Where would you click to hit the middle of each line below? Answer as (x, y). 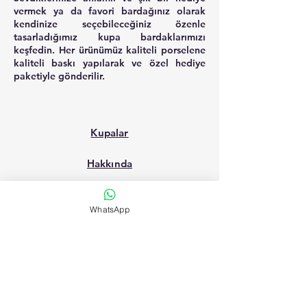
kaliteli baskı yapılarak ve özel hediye (110, 63)
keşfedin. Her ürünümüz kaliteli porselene (110, 50)
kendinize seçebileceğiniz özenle (110, 24)
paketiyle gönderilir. (59, 76)
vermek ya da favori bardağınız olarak (110, 11)
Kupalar (110, 133)
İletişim (110, 194)
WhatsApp (110, 209)
